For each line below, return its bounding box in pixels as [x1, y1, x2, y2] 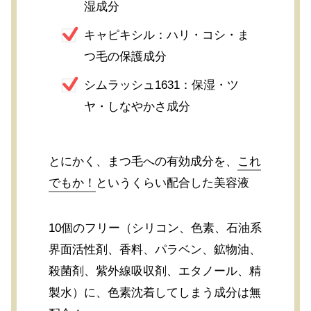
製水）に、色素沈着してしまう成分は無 [49, 286, 262, 300]
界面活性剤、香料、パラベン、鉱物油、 [49, 243, 262, 257]
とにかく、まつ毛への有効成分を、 [49, 155, 238, 169]
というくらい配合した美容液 [96, 176, 250, 190]
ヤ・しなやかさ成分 [84, 100, 191, 114]
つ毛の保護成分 [84, 50, 167, 64]
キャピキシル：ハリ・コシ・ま [84, 28, 250, 42]
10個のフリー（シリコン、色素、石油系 [49, 221, 262, 235]
